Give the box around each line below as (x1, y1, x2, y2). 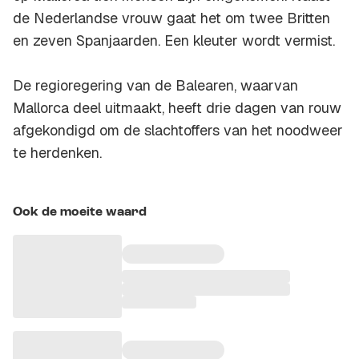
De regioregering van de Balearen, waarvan (13, 76, 298, 95)
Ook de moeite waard (13, 206, 147, 220)
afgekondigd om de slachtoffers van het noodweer (13, 121, 343, 140)
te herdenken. (13, 143, 102, 163)
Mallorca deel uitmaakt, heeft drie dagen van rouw (13, 99, 341, 118)
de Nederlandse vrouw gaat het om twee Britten (13, 9, 330, 28)
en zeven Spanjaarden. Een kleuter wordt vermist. (13, 31, 335, 50)
